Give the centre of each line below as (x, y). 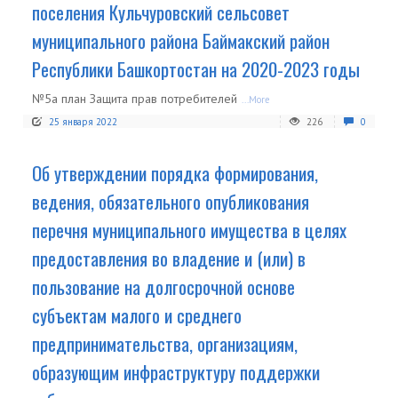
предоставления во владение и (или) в (169, 258)
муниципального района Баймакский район (181, 40)
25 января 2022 (83, 121)
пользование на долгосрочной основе (163, 286)
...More (256, 99)
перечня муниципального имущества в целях (189, 229)
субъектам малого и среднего (137, 314)
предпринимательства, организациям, (165, 343)
